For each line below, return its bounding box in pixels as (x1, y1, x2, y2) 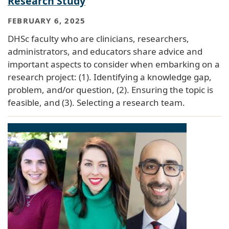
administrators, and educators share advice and (8, 45, 202, 58)
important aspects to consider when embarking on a (8, 58, 220, 71)
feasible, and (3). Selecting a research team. (8, 97, 185, 109)
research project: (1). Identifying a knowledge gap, (8, 71, 212, 83)
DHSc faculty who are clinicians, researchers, (8, 33, 189, 45)
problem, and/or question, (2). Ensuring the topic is (8, 84, 213, 96)
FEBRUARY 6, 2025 (8, 15, 86, 26)
